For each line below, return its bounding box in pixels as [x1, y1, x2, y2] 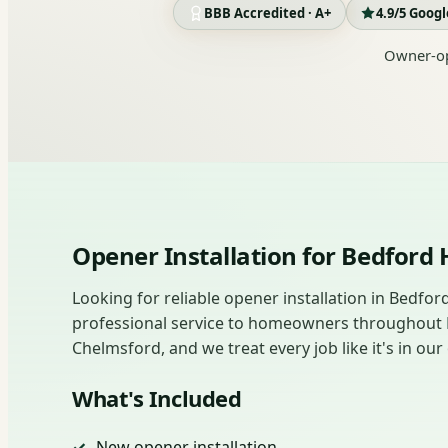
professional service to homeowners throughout [72, 312, 446, 335]
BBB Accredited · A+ [204, 3, 332, 22]
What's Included [72, 383, 242, 414]
